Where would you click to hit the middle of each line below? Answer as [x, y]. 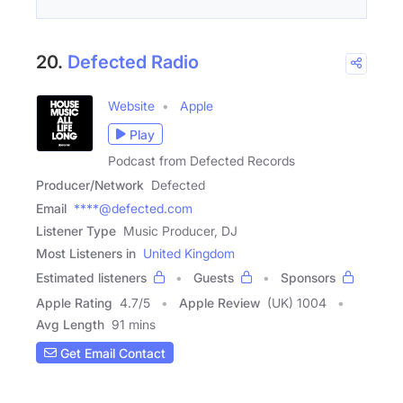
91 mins [134, 325]
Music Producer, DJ [180, 231]
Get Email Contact [111, 353]
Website [131, 106]
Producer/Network [90, 185]
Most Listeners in [86, 254]
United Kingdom [189, 254]
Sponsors [308, 278]
